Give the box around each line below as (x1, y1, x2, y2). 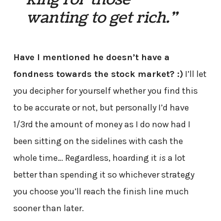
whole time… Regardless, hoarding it (13, 152, 159, 164)
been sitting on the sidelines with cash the (13, 136, 183, 147)
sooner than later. (13, 203, 84, 214)
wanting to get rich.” (26, 7, 178, 29)
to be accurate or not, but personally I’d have (13, 102, 189, 113)
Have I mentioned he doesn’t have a (13, 52, 170, 63)
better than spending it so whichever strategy (13, 169, 194, 181)
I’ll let (183, 69, 207, 80)
